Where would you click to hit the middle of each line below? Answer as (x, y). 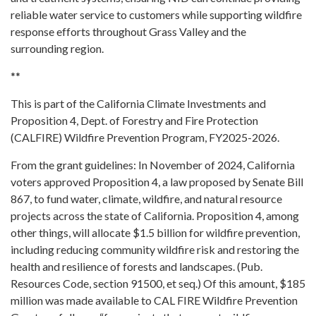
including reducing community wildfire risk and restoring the (155, 249)
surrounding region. (57, 48)
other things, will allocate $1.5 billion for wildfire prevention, (155, 232)
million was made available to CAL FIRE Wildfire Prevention (154, 300)
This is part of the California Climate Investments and (138, 103)
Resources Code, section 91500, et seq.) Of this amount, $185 (158, 283)
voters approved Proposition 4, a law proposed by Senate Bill (157, 182)
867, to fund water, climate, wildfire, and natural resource (146, 199)
